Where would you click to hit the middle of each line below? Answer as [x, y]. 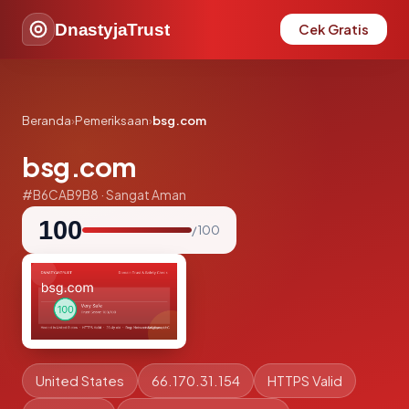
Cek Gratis [334, 29]
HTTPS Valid [305, 381]
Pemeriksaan [112, 120]
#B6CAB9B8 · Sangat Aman [104, 195]
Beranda [47, 120]
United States [80, 381]
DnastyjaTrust [112, 29]
